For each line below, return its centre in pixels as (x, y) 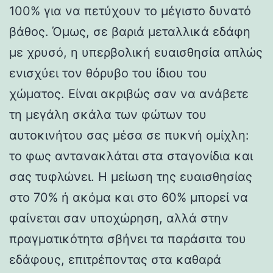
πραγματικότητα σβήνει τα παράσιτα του (128, 239)
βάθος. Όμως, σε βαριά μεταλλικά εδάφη (130, 31)
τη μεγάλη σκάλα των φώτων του (108, 114)
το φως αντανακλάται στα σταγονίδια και (131, 156)
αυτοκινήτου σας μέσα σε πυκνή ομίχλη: (129, 135)
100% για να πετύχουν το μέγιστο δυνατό (130, 11)
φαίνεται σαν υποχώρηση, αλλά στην (119, 218)
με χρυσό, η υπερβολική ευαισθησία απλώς (136, 52)
